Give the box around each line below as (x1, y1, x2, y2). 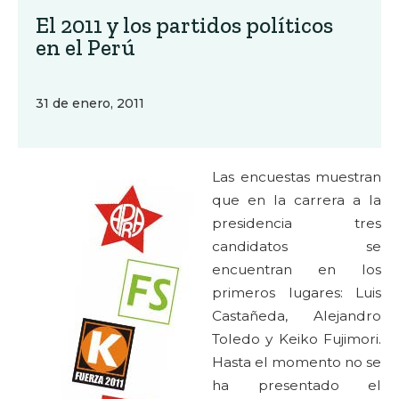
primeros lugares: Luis (212, 284, 381, 301)
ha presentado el (212, 377, 381, 394)
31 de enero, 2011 (36, 95, 144, 111)
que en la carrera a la (212, 191, 381, 208)
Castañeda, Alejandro (212, 307, 381, 324)
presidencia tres (212, 215, 381, 232)
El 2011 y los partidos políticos (36, 12, 333, 38)
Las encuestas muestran (212, 168, 381, 185)
